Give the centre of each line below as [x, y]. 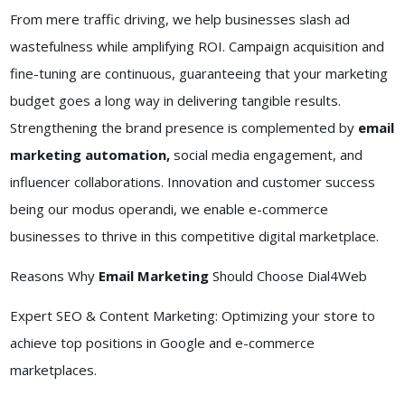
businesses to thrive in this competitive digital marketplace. [194, 236]
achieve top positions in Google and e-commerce [162, 343]
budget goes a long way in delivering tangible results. [175, 101]
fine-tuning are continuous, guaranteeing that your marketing [198, 74]
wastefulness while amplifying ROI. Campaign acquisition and [197, 47]
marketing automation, [89, 155]
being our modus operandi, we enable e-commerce [169, 209]
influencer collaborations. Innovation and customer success [192, 182]
